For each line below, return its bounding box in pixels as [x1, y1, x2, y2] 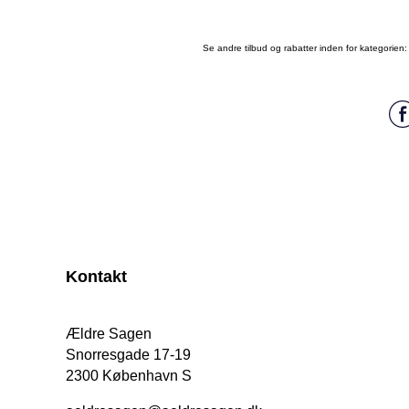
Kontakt [66, 267, 127, 287]
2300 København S [66, 368, 192, 384]
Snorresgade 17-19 [66, 347, 191, 363]
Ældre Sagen [66, 326, 152, 342]
